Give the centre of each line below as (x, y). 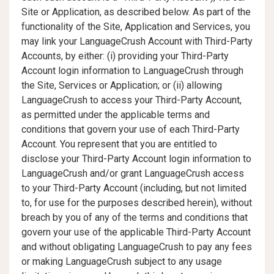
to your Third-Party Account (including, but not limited (134, 188)
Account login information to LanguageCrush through (132, 71)
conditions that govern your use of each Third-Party (131, 129)
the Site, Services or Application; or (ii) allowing (122, 85)
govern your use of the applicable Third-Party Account (136, 232)
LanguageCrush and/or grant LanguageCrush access (133, 173)
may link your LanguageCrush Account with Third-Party (137, 41)
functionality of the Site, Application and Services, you (136, 27)
